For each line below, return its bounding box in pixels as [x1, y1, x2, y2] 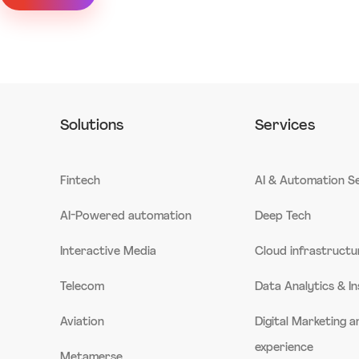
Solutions [59, 118, 123, 134]
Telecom [59, 280, 104, 293]
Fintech [59, 175, 100, 188]
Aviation [59, 316, 104, 329]
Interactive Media [59, 245, 156, 258]
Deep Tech [255, 210, 312, 223]
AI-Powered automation [59, 210, 192, 223]
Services [255, 118, 316, 134]
